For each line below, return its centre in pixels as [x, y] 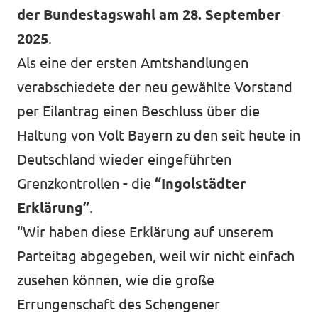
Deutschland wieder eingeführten [124, 159]
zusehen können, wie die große [116, 280]
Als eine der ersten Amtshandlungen [133, 63]
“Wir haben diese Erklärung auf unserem [145, 232]
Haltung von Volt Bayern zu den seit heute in [159, 135]
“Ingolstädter [200, 183]
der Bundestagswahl [86, 15]
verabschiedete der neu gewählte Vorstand [155, 87]
